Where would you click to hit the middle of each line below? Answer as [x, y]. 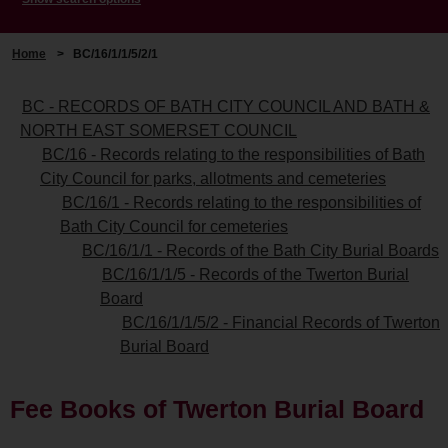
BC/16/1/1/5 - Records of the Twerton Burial [255, 274]
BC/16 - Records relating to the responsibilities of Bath [233, 154]
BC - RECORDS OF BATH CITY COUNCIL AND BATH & [226, 106]
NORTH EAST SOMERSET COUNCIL [158, 130]
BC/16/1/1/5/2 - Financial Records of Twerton [281, 322]
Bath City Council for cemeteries [174, 226]
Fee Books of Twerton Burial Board [217, 408]
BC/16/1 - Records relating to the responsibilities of [241, 202]
